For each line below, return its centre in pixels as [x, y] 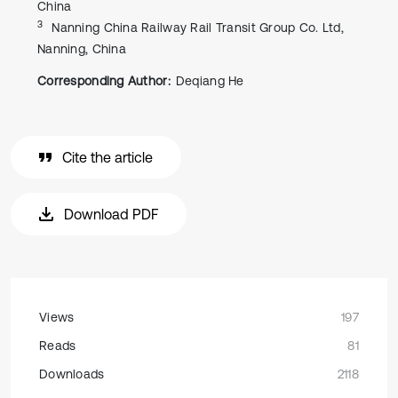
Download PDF [111, 214]
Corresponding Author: [104, 81]
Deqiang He [210, 81]
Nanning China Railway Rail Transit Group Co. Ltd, [198, 28]
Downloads [72, 374]
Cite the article [107, 157]
